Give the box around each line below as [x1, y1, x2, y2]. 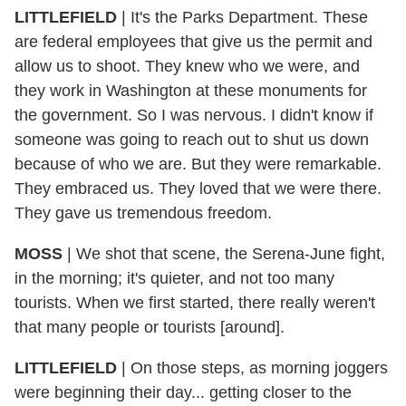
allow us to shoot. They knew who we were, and [14, 56, 360, 75]
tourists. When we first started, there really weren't [14, 293, 375, 312]
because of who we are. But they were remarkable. [14, 154, 382, 173]
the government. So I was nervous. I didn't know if [14, 105, 373, 124]
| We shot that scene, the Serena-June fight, [63, 244, 385, 263]
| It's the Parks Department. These [117, 7, 368, 26]
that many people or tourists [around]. [14, 317, 285, 336]
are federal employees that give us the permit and [14, 32, 372, 51]
